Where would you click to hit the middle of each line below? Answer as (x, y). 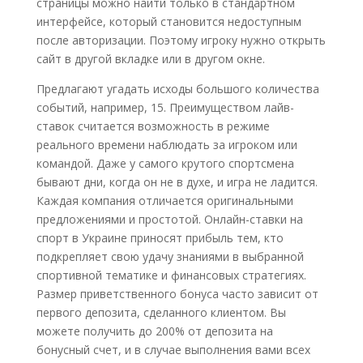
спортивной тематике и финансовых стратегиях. (171, 275)
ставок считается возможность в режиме (153, 126)
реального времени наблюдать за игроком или (167, 145)
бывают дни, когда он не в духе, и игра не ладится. (177, 182)
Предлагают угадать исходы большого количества (177, 89)
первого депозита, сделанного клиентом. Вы (161, 312)
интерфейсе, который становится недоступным (169, 21)
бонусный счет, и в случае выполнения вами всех (173, 350)
